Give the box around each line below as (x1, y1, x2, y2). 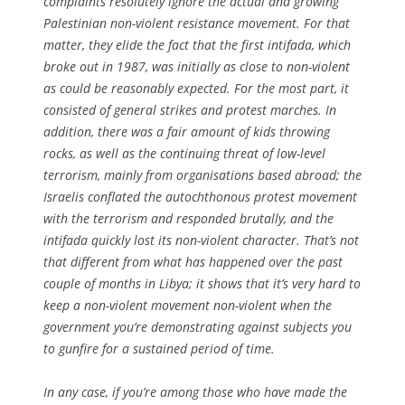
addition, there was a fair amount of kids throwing (43, 122, 330, 140)
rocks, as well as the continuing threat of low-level (43, 144, 325, 162)
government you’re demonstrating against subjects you (43, 317, 352, 335)
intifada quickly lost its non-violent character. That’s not (43, 231, 359, 249)
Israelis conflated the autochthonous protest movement (43, 187, 357, 205)
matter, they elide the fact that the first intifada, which (43, 35, 351, 53)
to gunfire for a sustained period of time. (43, 339, 275, 357)
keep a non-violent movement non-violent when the (43, 296, 332, 314)
